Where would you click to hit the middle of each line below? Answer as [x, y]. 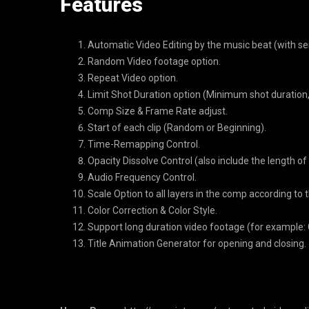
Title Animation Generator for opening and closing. [197, 243]
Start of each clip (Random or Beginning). [177, 128]
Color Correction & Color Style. [152, 210]
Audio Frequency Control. [142, 177]
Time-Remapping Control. [144, 144]
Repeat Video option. [133, 78]
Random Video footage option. [154, 61]
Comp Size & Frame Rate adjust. [158, 111]
